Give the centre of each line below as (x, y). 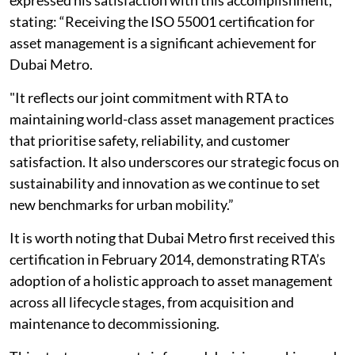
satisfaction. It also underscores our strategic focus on (174, 162)
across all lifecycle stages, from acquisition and (152, 302)
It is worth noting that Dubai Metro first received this (172, 238)
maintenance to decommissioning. (115, 323)
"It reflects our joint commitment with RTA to (149, 97)
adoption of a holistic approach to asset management (171, 281)
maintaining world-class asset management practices (172, 119)
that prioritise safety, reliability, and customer (150, 140)
